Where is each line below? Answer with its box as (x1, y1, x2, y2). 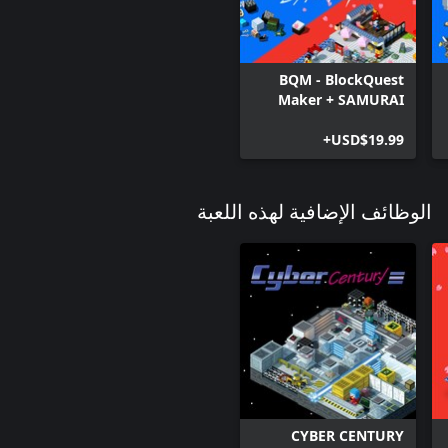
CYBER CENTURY (291, 425, 404, 445)
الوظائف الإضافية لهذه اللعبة (197, 202, 432, 223)
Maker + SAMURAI (278, 89, 404, 109)
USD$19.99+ (331, 129, 404, 149)
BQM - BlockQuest (279, 69, 404, 89)
